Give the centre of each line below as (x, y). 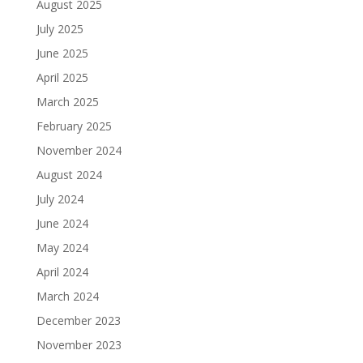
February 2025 (74, 126)
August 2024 (69, 175)
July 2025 (60, 29)
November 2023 (79, 345)
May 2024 (62, 248)
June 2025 (62, 53)
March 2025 (67, 102)
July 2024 (60, 199)
